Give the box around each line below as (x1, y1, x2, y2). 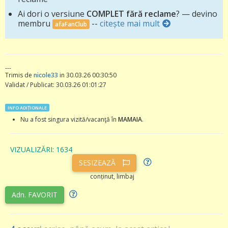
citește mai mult (100, 17, 160, 29)
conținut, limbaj (90, 172, 134, 181)
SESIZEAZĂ (79, 157, 118, 167)
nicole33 (34, 70, 58, 79)
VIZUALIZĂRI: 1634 (10, 144, 72, 154)
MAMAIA (118, 115, 142, 124)
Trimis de (5, 70, 34, 79)
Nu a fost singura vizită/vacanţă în (20, 115, 118, 124)
